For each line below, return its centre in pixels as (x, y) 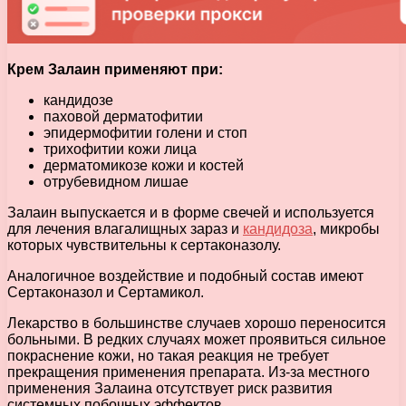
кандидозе (78, 101)
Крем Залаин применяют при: (115, 70)
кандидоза (278, 229)
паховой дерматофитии (123, 117)
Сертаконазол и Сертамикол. (106, 293)
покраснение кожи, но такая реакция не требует (168, 356)
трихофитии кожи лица (120, 150)
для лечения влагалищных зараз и (125, 229)
